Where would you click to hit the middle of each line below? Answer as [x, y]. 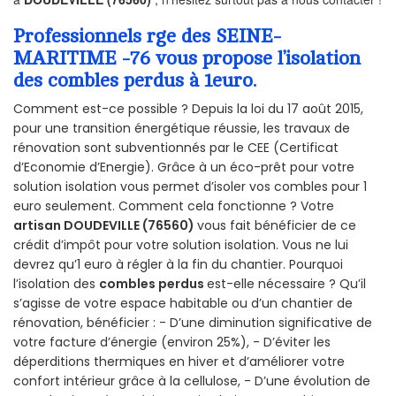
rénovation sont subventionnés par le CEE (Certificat [176, 148]
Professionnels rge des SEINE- [147, 36]
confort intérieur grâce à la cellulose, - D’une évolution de [192, 381]
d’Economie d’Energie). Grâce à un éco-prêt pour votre [184, 168]
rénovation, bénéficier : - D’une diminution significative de [193, 323]
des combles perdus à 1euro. [135, 80]
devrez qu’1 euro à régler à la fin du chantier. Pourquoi [178, 265]
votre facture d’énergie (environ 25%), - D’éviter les [172, 343]
